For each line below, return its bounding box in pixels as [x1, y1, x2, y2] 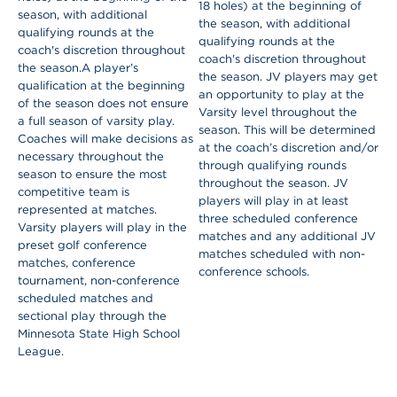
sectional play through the [18, 308, 167, 324]
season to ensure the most [18, 167, 167, 183]
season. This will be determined [198, 122, 376, 138]
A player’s [82, 60, 138, 76]
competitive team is [18, 184, 129, 200]
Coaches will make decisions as [18, 131, 193, 147]
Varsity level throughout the [198, 105, 357, 121]
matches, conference [18, 255, 136, 271]
